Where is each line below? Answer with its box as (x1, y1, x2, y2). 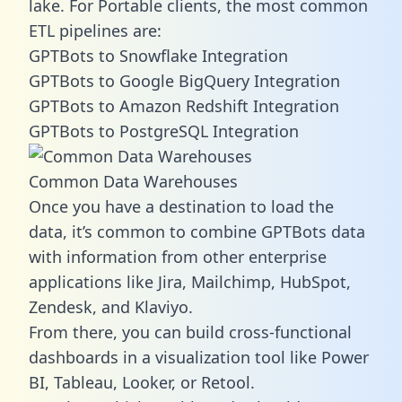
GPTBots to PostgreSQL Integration (29, 119, 299, 142)
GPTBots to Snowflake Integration (29, 44, 288, 66)
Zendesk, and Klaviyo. (29, 295, 193, 318)
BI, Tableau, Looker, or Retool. (29, 371, 255, 393)
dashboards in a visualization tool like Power (29, 345, 369, 368)
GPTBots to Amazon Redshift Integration (29, 94, 339, 117)
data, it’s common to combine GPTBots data (29, 220, 365, 242)
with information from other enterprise (29, 245, 327, 267)
